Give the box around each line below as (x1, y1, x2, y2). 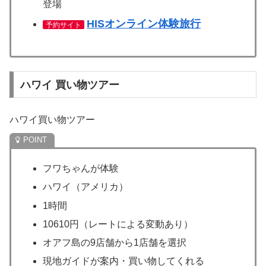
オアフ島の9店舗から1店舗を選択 (43, 237, 187, 248)
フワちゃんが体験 (43, 163, 119, 174)
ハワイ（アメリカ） (43, 182, 129, 192)
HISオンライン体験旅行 (87, 17, 201, 30)
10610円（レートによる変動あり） (43, 218, 194, 229)
